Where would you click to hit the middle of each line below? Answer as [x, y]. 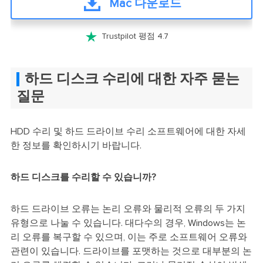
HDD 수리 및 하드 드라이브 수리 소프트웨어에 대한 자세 [128, 131]
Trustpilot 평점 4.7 [134, 37]
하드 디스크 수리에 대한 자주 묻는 [132, 79]
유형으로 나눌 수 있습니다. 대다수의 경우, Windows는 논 [128, 223]
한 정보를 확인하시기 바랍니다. [76, 145]
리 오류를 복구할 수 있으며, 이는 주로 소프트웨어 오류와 [129, 237]
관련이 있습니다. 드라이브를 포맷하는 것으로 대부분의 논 [131, 251]
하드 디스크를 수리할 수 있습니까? [83, 177]
